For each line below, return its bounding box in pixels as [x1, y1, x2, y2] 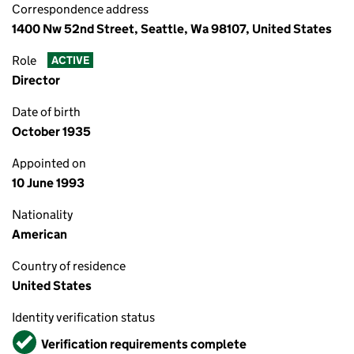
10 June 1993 [12, 175, 85, 190]
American [12, 227, 67, 242]
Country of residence [12, 258, 126, 273]
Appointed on [12, 156, 86, 171]
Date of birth [12, 104, 81, 119]
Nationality [12, 207, 73, 222]
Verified [14, 330, 58, 345]
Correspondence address [12, 2, 149, 17]
